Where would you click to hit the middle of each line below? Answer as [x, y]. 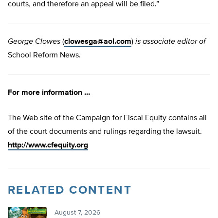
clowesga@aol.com [98, 42]
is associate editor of [171, 42]
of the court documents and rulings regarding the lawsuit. [105, 132]
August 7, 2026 [77, 213]
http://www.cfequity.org [48, 146]
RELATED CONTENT [70, 191]
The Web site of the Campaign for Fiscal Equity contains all [107, 118]
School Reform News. [44, 56]
